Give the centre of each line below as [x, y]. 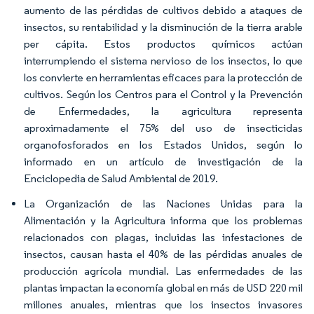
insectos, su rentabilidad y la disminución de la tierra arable [163, 27]
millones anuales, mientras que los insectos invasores [163, 305]
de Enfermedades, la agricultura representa [163, 111]
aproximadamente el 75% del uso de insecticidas [163, 128]
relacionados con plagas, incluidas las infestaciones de [163, 237]
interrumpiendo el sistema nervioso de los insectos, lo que [163, 61]
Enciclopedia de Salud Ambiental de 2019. [121, 178]
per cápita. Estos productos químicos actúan [163, 44]
